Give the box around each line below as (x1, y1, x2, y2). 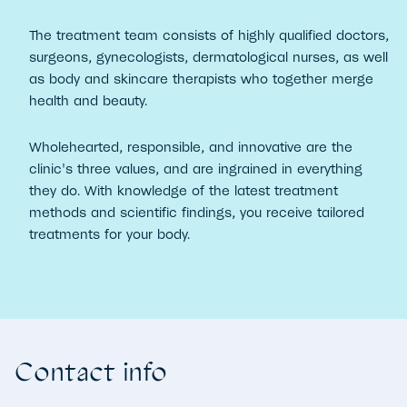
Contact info (15, 356, 167, 388)
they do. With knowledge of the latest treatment (29, 183, 338, 201)
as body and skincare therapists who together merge (29, 71, 373, 89)
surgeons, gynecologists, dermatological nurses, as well (29, 49, 388, 67)
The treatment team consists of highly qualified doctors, (29, 27, 389, 45)
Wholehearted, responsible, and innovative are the (29, 139, 352, 157)
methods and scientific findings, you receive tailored (29, 204, 364, 223)
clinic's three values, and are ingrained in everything (29, 161, 362, 179)
